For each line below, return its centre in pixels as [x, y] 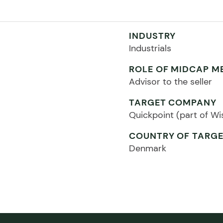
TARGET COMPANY [173, 102]
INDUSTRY [153, 36]
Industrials [150, 48]
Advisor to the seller [171, 81]
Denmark [148, 148]
